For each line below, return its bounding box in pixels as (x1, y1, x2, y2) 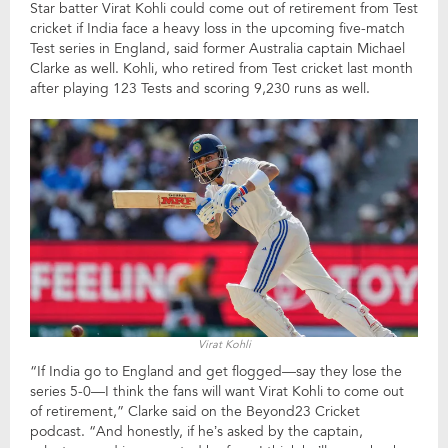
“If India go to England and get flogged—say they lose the (30, 362, 402, 382)
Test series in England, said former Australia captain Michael (30, 39, 405, 58)
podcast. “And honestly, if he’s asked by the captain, (30, 422, 363, 442)
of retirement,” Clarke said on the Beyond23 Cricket (30, 402, 360, 422)
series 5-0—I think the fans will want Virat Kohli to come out (30, 382, 404, 402)
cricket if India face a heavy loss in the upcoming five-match (30, 19, 405, 38)
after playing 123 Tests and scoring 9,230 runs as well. (30, 79, 370, 98)
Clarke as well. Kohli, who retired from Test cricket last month (30, 59, 413, 78)
